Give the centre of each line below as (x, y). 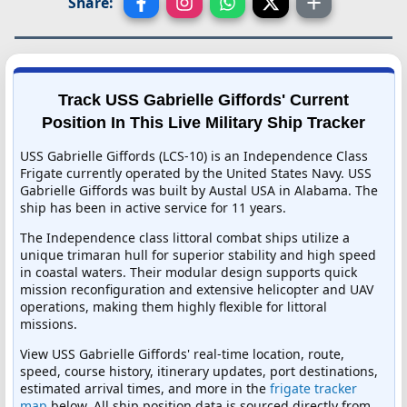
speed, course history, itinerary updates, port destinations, (199, 371)
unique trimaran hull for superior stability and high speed (198, 254)
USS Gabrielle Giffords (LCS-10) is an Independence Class (194, 155)
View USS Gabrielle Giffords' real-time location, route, (182, 353)
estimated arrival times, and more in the (145, 388)
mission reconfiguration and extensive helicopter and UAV (197, 289)
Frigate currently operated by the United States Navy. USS (196, 173)
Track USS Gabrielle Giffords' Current (203, 99)
